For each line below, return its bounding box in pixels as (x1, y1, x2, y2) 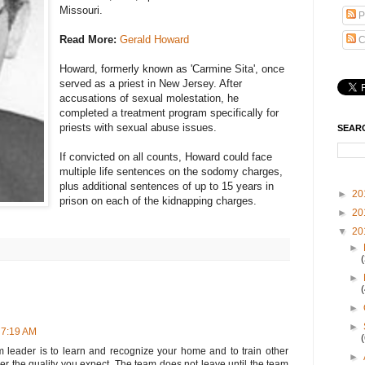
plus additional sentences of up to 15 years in (59, 180, 275, 193)
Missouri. (59, 4, 103, 17)
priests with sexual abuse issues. (59, 121, 218, 134)
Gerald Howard (120, 33, 190, 46)
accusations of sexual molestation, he (59, 92, 240, 105)
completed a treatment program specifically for (59, 107, 279, 120)
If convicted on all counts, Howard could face (59, 151, 273, 164)
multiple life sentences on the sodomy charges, (59, 165, 284, 178)
